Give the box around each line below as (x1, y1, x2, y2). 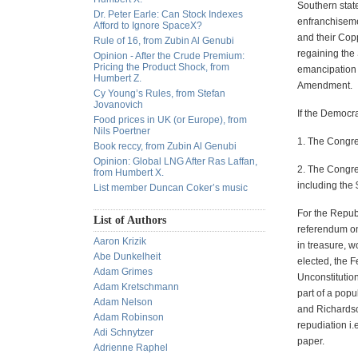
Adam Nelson (93, 296, 153, 308)
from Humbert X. (93, 167, 164, 178)
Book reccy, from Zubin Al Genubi (93, 141, 237, 152)
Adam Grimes (93, 266, 153, 277)
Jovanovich (93, 99, 143, 110)
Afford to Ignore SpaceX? (93, 20, 202, 31)
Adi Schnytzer (93, 327, 153, 338)
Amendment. (297, 80, 352, 91)
